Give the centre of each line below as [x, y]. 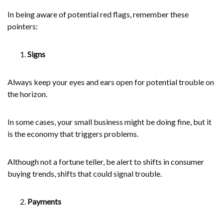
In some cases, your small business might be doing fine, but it [110, 121]
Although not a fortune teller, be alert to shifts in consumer [106, 161]
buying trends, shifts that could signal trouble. [85, 173]
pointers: [23, 26]
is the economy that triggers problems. [73, 133]
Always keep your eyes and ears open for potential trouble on [111, 82]
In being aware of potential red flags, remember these [98, 14]
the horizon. [27, 94]
